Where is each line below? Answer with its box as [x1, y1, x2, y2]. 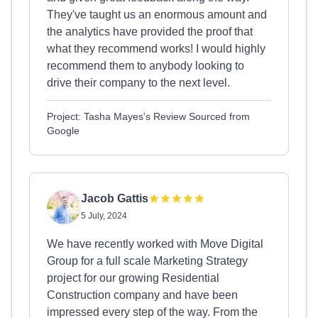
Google [47, 125, 79, 136]
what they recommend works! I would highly [47, 43, 265, 55]
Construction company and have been [47, 289, 238, 301]
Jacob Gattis [81, 192, 148, 204]
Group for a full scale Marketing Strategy [47, 255, 248, 267]
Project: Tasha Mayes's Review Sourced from [47, 111, 250, 122]
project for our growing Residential [47, 272, 219, 284]
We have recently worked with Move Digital [47, 238, 263, 250]
